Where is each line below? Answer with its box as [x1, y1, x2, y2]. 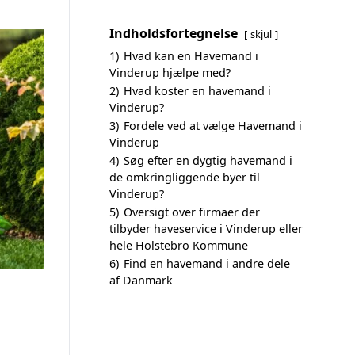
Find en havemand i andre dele [124, 256, 290, 271]
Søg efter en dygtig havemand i [124, 153, 292, 168]
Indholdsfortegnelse [109, 25, 238, 42]
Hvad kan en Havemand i [124, 48, 258, 63]
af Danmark [109, 273, 173, 288]
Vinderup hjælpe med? [109, 65, 231, 80]
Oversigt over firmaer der [124, 204, 260, 219]
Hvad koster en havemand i [124, 83, 271, 98]
